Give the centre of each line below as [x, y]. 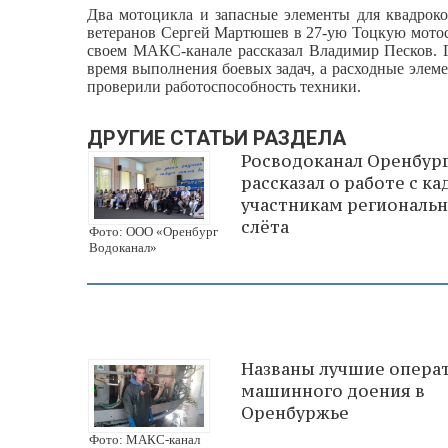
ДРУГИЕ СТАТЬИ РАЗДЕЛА [216, 137]
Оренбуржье [295, 412]
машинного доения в [333, 390]
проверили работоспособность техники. [224, 86]
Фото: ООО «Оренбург [153, 231]
